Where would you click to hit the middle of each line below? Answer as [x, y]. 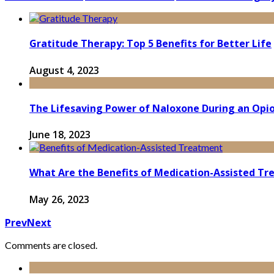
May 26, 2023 [59, 199]
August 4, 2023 [64, 70]
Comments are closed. [51, 245]
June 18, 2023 [60, 135]
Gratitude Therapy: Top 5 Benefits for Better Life [150, 44]
